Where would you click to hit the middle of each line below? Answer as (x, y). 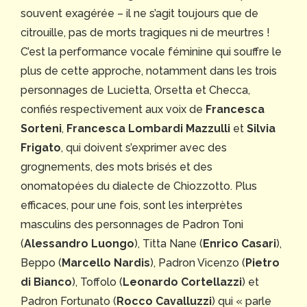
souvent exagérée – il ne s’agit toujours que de (139, 14)
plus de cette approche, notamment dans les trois (149, 71)
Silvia (261, 129)
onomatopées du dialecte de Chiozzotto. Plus (139, 186)
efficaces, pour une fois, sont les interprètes (132, 206)
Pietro (262, 263)
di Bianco (46, 282)
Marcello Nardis (106, 263)
